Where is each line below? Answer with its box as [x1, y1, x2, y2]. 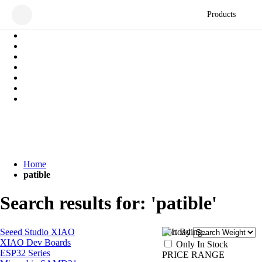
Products [207, 10, 236, 19]
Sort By [162, 226, 191, 237]
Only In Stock [176, 239, 228, 249]
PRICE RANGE [162, 249, 225, 260]
